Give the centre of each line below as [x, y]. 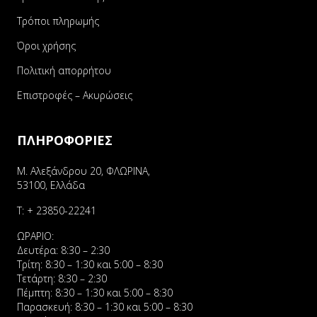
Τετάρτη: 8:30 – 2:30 [62, 278]
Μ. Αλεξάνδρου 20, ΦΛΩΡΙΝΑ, [83, 171]
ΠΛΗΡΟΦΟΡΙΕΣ [65, 140]
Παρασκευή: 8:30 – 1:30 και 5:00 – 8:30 [105, 307]
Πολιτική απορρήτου [64, 70]
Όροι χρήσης [46, 46]
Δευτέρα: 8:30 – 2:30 [63, 250]
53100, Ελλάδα [51, 185]
